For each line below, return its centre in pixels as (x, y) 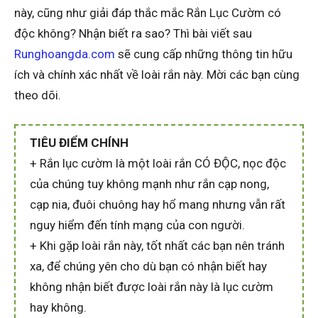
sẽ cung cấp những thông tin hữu (204, 54)
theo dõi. (38, 95)
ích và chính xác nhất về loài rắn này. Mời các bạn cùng (157, 74)
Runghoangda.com (65, 54)
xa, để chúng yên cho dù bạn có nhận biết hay (148, 266)
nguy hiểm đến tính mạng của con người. (137, 225)
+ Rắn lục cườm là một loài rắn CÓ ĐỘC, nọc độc (158, 163)
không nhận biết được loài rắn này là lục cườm (152, 286)
